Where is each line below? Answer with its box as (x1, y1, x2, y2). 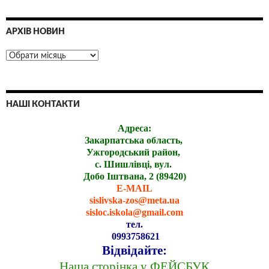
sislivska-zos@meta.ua (89, 195, 180, 205)
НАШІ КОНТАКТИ (6, 100, 80, 109)
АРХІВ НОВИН (6, 27, 65, 36)
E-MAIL (116, 183, 153, 193)
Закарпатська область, (84, 134, 185, 145)
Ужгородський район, (86, 147, 183, 157)
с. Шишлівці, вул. (95, 159, 174, 169)
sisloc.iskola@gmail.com (86, 207, 183, 217)
